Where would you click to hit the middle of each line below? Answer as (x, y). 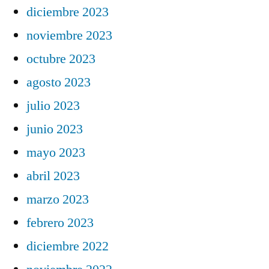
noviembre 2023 (69, 35)
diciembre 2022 (68, 246)
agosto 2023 (59, 82)
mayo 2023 (56, 152)
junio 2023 (55, 129)
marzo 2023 (58, 199)
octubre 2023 (61, 59)
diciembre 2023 (68, 12)
